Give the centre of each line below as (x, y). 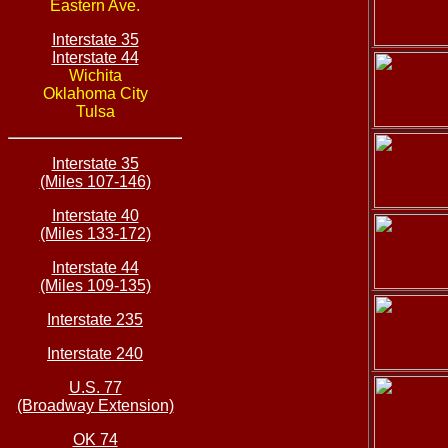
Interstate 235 (95, 319)
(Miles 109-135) (95, 285)
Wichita (95, 75)
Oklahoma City (95, 93)
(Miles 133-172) (95, 233)
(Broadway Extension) (95, 405)
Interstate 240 (95, 353)
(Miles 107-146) (95, 181)
